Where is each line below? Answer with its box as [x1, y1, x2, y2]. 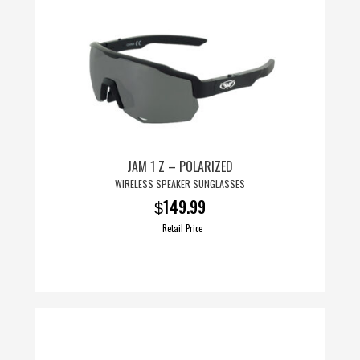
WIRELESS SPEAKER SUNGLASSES [115, 177, 245, 191]
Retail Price [162, 221, 202, 235]
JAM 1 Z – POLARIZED [127, 157, 233, 177]
